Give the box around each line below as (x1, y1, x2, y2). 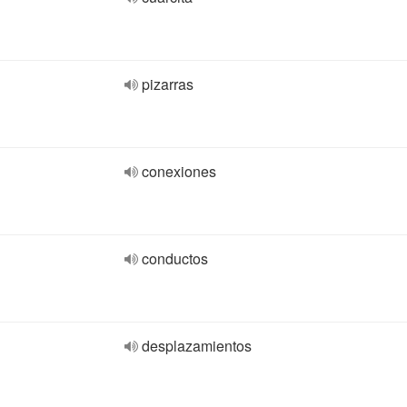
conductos (142, 248, 208, 269)
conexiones (142, 161, 216, 182)
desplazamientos (142, 335, 252, 356)
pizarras (142, 74, 194, 94)
